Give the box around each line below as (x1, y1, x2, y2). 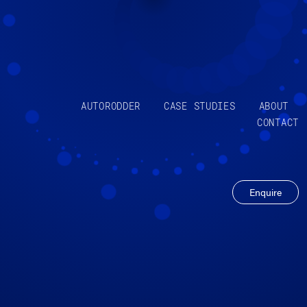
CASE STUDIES (164, 99, 236, 112)
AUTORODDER (81, 99, 141, 112)
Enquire (249, 185, 282, 199)
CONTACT (257, 115, 299, 129)
